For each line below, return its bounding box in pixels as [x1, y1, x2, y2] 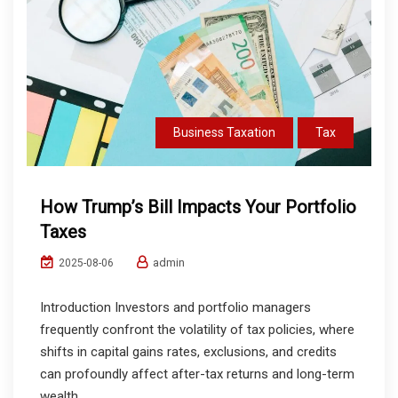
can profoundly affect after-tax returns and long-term [40, 365, 354, 382]
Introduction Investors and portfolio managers [40, 298, 311, 315]
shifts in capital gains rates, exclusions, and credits [40, 343, 337, 360]
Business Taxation [173, 124, 275, 139]
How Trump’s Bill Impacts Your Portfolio [40, 195, 356, 218]
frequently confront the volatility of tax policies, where [40, 321, 354, 338]
